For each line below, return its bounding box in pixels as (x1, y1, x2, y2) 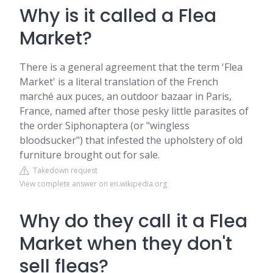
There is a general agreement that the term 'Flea (19, 60, 243, 74)
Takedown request (29, 165, 97, 176)
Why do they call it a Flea (19, 208, 247, 235)
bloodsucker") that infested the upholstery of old (19, 133, 243, 147)
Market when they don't (19, 231, 232, 257)
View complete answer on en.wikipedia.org (19, 179, 167, 190)
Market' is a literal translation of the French (19, 75, 218, 89)
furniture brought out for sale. (19, 148, 160, 162)
